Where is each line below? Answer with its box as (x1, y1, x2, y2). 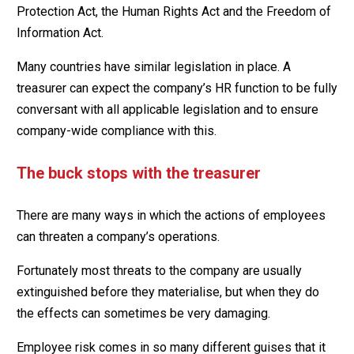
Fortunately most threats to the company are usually (16, 262, 302, 278)
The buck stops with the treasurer (16, 163, 261, 183)
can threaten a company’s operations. (16, 228, 220, 244)
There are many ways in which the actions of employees (16, 207, 326, 223)
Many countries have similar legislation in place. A (16, 58, 291, 74)
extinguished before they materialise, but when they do (16, 284, 319, 299)
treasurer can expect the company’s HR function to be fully (16, 80, 337, 96)
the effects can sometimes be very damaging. (16, 305, 270, 321)
